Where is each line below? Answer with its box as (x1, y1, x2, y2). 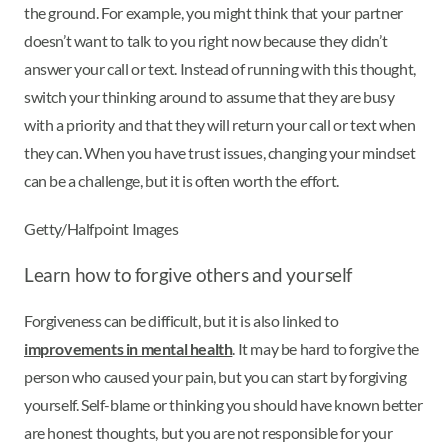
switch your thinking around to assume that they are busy (24, 87, 395, 107)
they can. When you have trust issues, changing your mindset (24, 143, 416, 163)
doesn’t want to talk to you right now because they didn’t (24, 31, 388, 51)
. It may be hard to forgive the (232, 338, 420, 358)
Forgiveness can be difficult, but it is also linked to (24, 310, 339, 330)
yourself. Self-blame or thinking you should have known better (24, 394, 423, 414)
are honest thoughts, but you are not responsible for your (24, 422, 393, 442)
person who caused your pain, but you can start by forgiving (24, 366, 407, 386)
